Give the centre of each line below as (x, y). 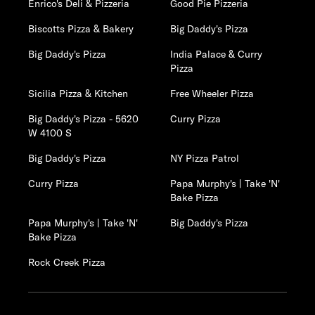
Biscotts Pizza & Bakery (81, 29)
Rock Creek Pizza (67, 262)
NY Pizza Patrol (205, 158)
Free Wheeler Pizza (212, 94)
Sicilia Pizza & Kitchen (78, 94)
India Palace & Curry (217, 54)
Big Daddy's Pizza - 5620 (83, 119)
